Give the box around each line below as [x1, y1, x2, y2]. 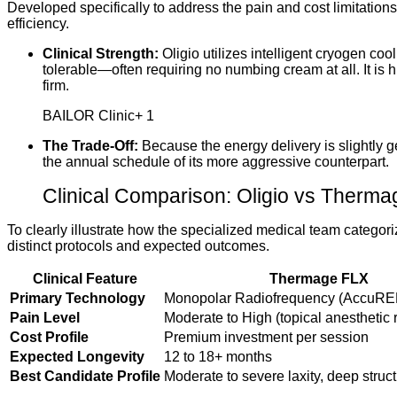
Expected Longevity [10, 349, 144, 364]
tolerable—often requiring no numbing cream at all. [43, 62, 360, 77]
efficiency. [7, 16, 69, 31]
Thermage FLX [269, 271, 369, 286]
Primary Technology [10, 291, 145, 306]
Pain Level [10, 310, 80, 325]
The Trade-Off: [43, 138, 138, 153]
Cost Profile [10, 330, 89, 345]
